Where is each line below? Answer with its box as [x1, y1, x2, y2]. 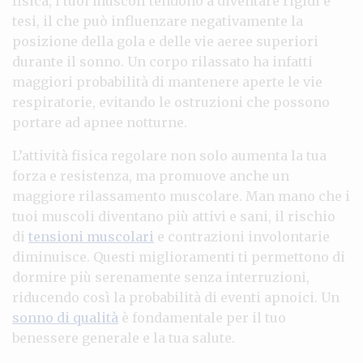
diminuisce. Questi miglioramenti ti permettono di [12, 248, 345, 265]
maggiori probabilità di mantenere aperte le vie [12, 73, 322, 90]
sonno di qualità [12, 309, 118, 326]
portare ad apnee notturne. [12, 113, 187, 130]
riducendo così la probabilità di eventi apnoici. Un [12, 288, 340, 305]
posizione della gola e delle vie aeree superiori [12, 32, 318, 49]
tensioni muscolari [28, 228, 154, 245]
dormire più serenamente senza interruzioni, [12, 268, 310, 285]
